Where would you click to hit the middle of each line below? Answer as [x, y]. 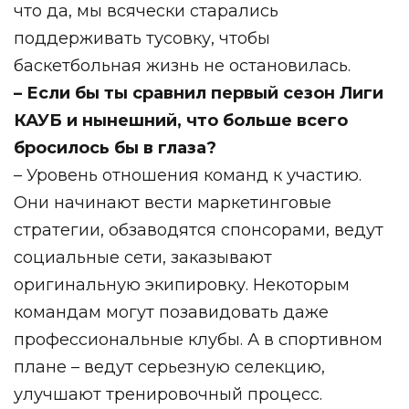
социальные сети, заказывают [143, 257]
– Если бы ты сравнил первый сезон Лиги [199, 93]
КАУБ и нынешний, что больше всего [181, 120]
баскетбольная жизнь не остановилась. [182, 65]
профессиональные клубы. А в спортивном [198, 339]
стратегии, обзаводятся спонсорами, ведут [199, 230]
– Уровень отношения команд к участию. [188, 175]
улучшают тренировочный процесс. [168, 394]
